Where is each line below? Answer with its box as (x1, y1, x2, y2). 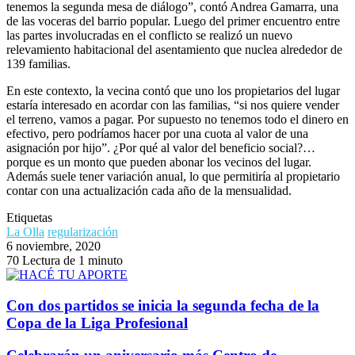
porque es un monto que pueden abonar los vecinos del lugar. (6, 155, 311, 170)
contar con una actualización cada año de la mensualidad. (6, 184, 292, 198)
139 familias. (6, 57, 71, 71)
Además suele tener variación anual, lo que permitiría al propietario (6, 170, 340, 184)
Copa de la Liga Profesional (6, 314, 188, 331)
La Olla (6, 225, 44, 239)
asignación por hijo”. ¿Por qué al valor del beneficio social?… (6, 141, 315, 155)
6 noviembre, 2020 (6, 239, 101, 254)
